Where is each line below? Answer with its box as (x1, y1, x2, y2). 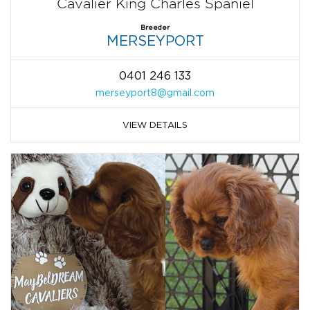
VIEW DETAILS (122, 119, 188, 129)
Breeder (140, 23, 170, 31)
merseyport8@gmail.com (95, 86, 215, 98)
